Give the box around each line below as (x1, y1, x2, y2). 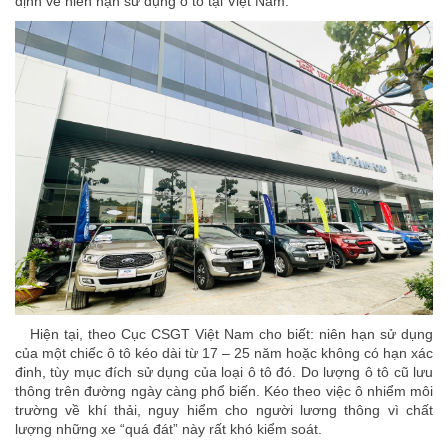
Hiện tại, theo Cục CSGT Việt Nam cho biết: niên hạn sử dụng (15, 326, 433, 343)
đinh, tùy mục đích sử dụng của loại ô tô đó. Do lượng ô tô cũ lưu (15, 364, 433, 381)
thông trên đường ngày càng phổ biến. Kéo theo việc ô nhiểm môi (15, 383, 433, 400)
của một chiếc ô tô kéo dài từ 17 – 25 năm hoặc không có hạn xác (15, 345, 433, 362)
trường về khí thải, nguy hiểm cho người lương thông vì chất (15, 402, 433, 419)
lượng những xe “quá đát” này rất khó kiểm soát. (15, 421, 322, 438)
